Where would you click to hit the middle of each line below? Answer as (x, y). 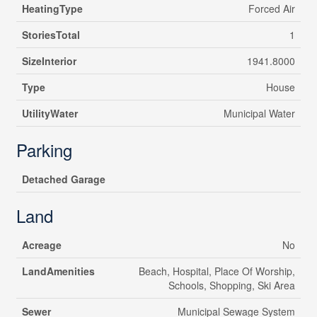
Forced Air (271, 9)
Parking (44, 150)
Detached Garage (63, 179)
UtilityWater (50, 114)
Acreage (41, 245)
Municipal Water (259, 114)
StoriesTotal (51, 35)
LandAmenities (58, 271)
